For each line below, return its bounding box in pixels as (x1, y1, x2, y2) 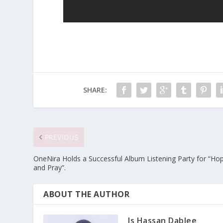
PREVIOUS (45, 132, 79, 142)
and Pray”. (33, 162, 66, 172)
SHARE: (83, 85, 107, 95)
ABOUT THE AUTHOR (43, 188, 130, 200)
